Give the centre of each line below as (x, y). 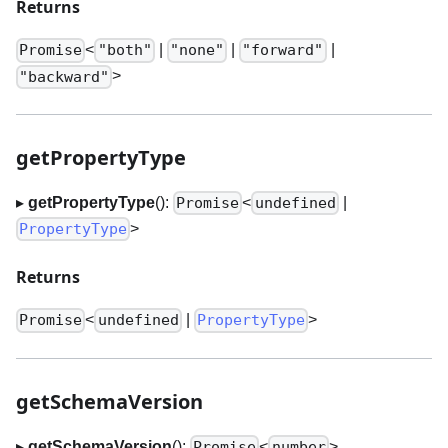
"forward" (283, 50)
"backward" (64, 76)
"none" (196, 50)
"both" (124, 50)
